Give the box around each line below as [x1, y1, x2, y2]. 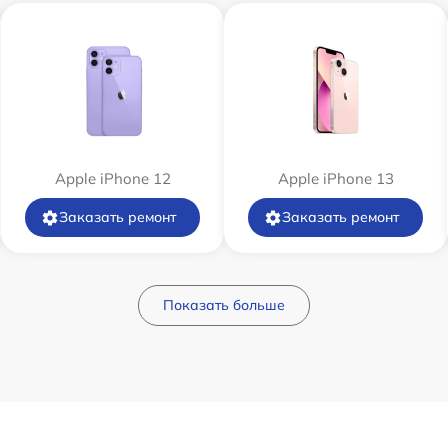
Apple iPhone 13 [277, 169, 394, 188]
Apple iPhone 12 [54, 169, 171, 188]
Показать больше [163, 296, 285, 314]
